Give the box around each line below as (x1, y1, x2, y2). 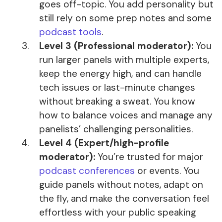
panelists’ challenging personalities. (39, 123, 193, 136)
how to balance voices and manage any (39, 109, 213, 122)
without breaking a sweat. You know (39, 95, 195, 108)
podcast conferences (39, 165, 135, 177)
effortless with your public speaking (39, 206, 196, 219)
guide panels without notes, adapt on (39, 178, 203, 191)
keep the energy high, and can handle (39, 67, 202, 80)
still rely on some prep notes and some (39, 12, 212, 25)
